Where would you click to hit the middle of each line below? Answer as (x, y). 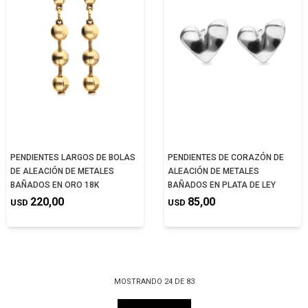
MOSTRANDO (139, 282)
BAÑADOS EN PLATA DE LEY (222, 185)
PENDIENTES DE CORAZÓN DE (226, 157)
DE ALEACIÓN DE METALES (62, 171)
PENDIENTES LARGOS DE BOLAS (73, 157)
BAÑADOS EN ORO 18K (55, 185)
